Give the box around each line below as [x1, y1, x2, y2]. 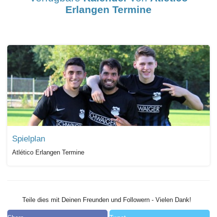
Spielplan [12, 134, 45, 144]
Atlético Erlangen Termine [12, 149, 84, 156]
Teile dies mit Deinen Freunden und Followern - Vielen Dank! [20, 196, 191, 204]
